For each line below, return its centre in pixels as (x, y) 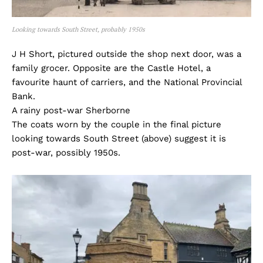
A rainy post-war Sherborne (71, 110)
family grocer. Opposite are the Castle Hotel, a (111, 68)
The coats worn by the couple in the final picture (117, 124)
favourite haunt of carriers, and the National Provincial (127, 82)
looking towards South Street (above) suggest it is (119, 138)
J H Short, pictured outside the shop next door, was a (127, 54)
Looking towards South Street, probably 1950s (78, 29)
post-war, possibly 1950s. (66, 152)
